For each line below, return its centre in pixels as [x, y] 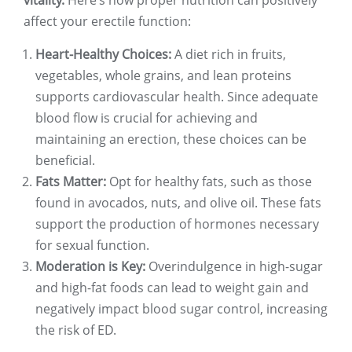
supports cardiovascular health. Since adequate [177, 97]
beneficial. [65, 161]
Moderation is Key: [90, 267]
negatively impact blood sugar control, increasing [181, 309]
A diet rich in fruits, [229, 55]
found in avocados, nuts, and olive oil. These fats [178, 203]
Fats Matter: [71, 182]
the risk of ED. [76, 330]
